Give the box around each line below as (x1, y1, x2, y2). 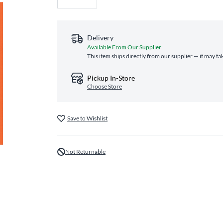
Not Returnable (65, 148, 106, 155)
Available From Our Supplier (87, 43, 162, 51)
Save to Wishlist (67, 114, 108, 122)
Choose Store (87, 83, 122, 90)
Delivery (87, 33, 114, 42)
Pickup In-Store (87, 74, 135, 82)
